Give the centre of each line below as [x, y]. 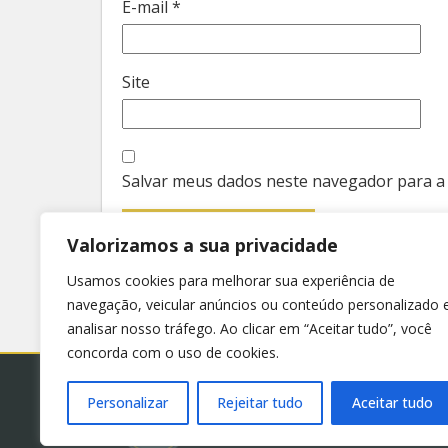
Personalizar [128, 402]
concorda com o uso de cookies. [173, 352]
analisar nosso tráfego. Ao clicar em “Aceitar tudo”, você [249, 328]
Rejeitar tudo [260, 402]
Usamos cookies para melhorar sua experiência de [231, 280]
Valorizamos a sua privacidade [202, 245]
